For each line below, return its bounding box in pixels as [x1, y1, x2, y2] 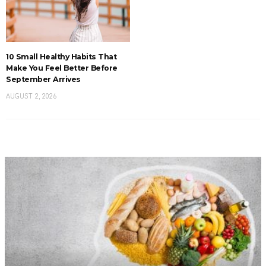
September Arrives [6, 75, 81, 84]
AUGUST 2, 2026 [6, 93, 56, 100]
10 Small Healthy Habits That [6, 52, 116, 62]
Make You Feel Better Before [6, 64, 118, 73]
